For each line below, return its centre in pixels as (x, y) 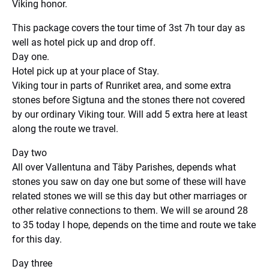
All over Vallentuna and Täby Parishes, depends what (124, 167)
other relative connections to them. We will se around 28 (130, 210)
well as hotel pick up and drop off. (84, 42)
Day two (29, 153)
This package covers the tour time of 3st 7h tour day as (128, 28)
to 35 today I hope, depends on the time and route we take (134, 225)
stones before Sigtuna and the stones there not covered (128, 100)
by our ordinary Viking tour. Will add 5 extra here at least (130, 114)
